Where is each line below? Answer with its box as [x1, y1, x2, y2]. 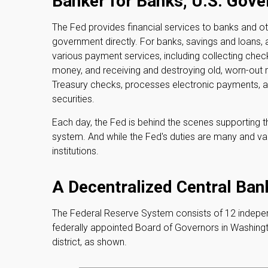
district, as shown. [52, 236, 127, 248]
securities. [52, 93, 95, 105]
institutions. [52, 145, 99, 157]
